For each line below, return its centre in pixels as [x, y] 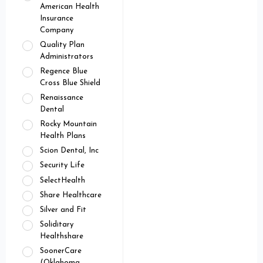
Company [57, 30]
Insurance [57, 18]
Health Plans [63, 136]
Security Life [62, 166]
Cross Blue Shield [70, 83]
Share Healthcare [71, 195]
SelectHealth [63, 180]
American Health [70, 6]
